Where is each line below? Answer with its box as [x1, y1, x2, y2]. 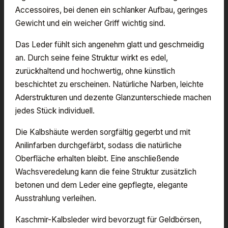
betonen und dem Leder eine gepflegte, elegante [15, 180, 188, 190]
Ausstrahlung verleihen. [15, 193, 96, 203]
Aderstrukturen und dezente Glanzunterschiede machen [15, 92, 211, 102]
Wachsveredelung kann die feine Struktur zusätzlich [15, 166, 196, 177]
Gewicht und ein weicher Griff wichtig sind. [15, 18, 165, 28]
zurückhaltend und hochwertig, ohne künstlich [15, 66, 175, 76]
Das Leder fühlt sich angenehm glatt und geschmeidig [15, 39, 204, 49]
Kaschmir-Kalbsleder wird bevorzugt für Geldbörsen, [15, 214, 202, 224]
